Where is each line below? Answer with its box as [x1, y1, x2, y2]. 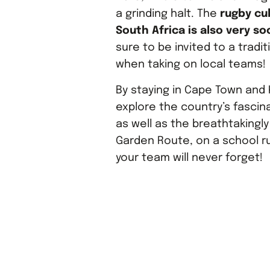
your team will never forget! [116, 152, 263, 163]
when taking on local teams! [116, 59, 266, 70]
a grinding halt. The [116, 8, 220, 19]
